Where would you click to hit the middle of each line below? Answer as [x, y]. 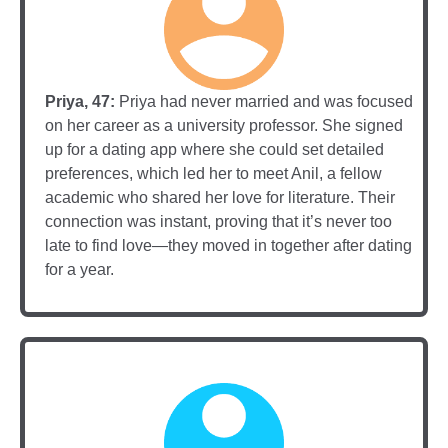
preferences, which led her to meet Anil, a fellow [213, 173]
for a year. [79, 269]
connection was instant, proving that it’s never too [218, 221]
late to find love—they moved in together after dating [228, 245]
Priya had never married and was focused [264, 101]
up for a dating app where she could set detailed [214, 149]
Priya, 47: [80, 101]
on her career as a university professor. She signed [224, 125]
